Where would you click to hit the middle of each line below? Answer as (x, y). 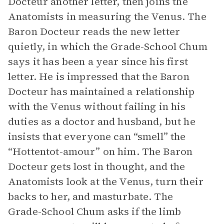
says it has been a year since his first (98, 61)
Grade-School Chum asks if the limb (95, 211)
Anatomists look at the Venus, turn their (106, 181)
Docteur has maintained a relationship (101, 91)
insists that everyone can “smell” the (97, 136)
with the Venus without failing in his (97, 106)
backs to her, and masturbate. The (90, 196)
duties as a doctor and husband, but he (102, 121)
